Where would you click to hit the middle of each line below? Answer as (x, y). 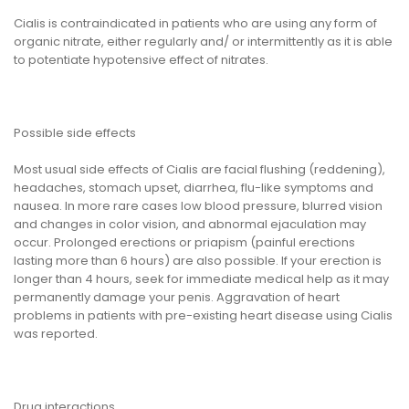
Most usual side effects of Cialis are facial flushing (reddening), (199, 170)
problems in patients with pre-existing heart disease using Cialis (203, 316)
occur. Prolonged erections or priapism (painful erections (184, 243)
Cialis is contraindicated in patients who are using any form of (195, 24)
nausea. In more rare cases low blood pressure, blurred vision (198, 206)
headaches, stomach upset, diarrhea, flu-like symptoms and (194, 188)
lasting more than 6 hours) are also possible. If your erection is (198, 261)
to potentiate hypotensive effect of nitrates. (141, 60)
